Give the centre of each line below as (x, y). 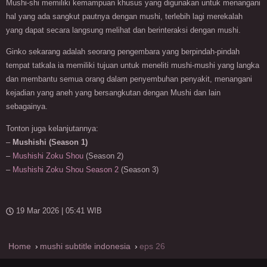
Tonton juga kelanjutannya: (52, 128)
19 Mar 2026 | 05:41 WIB (59, 211)
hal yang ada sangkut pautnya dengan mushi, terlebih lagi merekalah (124, 17)
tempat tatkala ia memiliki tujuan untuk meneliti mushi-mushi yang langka (133, 66)
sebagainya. (27, 107)
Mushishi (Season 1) (50, 142)
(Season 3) (139, 169)
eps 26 (152, 246)
